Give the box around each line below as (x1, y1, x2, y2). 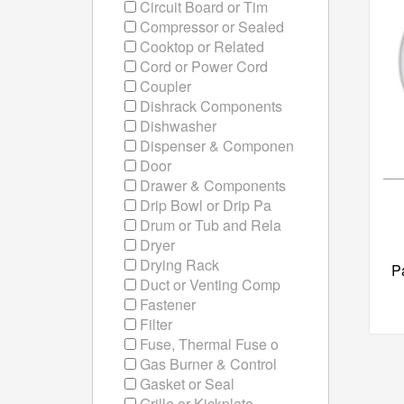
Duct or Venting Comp (136, 274, 280, 295)
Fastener (136, 294, 196, 315)
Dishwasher (136, 115, 216, 136)
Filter (136, 314, 172, 335)
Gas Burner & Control (136, 353, 277, 374)
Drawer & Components (136, 175, 286, 196)
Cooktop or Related (136, 36, 264, 57)
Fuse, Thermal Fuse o (136, 334, 279, 354)
